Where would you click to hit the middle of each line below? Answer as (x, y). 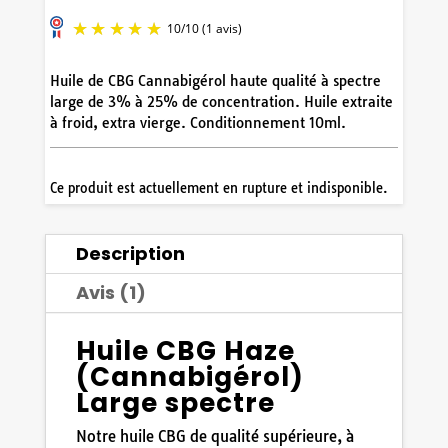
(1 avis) (261, 191)
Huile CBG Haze (185, 351)
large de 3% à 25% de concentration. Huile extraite (221, 102)
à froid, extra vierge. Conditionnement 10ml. (197, 123)
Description (130, 254)
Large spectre (175, 403)
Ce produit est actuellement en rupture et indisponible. (218, 188)
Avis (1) (110, 293)
